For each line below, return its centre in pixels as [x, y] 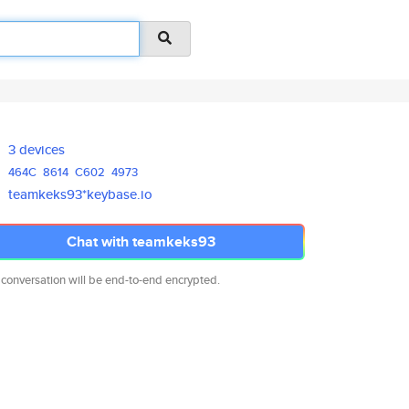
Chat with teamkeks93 [141, 241]
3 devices [37, 149]
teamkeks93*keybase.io [81, 194]
